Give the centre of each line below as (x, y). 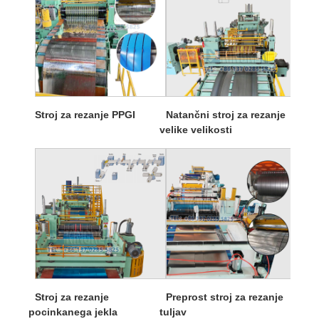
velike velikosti (196, 130)
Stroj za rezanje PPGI (85, 115)
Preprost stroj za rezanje (225, 297)
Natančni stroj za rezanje (226, 115)
